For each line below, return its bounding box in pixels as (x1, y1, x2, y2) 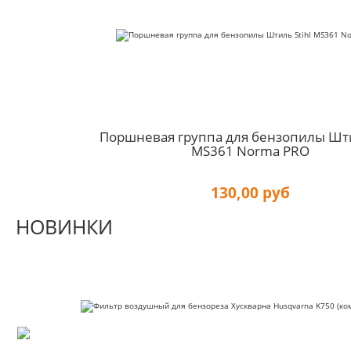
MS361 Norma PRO (191, 141, 310, 160)
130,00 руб (211, 183, 291, 204)
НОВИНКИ (16, 213, 113, 241)
